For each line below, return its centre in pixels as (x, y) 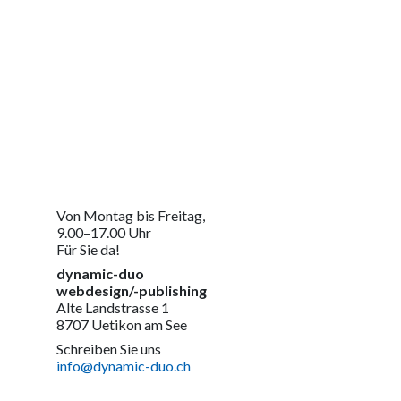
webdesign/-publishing (132, 291)
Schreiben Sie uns (109, 349)
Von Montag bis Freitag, (131, 216)
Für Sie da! (88, 250)
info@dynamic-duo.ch (124, 366)
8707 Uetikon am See (122, 325)
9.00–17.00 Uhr (104, 233)
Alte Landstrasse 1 (113, 308)
